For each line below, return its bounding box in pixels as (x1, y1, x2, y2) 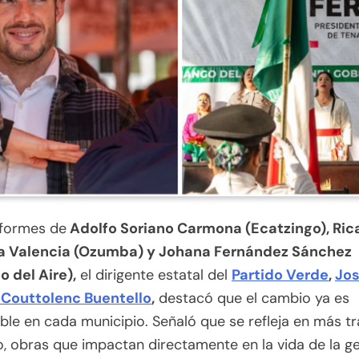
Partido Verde (232, 265, 329, 285)
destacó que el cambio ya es (155, 288, 349, 309)
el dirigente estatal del (76, 265, 232, 285)
